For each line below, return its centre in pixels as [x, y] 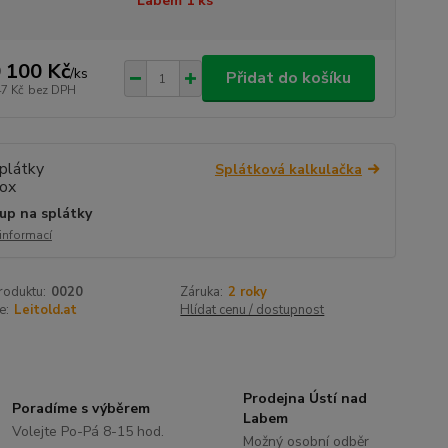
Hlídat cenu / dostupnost [252, 310]
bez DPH [51, 89]
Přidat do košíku [288, 78]
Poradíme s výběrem [81, 408]
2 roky [248, 292]
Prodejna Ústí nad [304, 398]
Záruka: [202, 292]
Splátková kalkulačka [288, 169]
